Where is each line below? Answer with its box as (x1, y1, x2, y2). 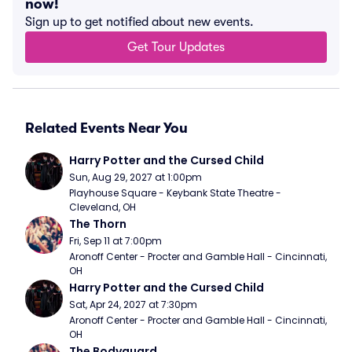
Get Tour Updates (127, 40, 225, 54)
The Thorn (69, 216, 126, 232)
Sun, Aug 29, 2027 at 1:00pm (69, 170, 202, 184)
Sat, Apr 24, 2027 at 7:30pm (69, 298, 197, 311)
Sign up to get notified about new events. (25, 15, 254, 29)
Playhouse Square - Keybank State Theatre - (69, 186, 281, 200)
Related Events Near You (25, 120, 188, 136)
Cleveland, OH (69, 200, 136, 214)
